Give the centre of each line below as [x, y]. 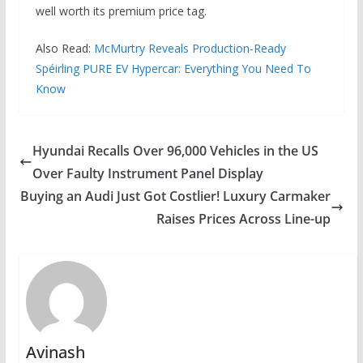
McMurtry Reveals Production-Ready [190, 48]
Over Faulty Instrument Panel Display [147, 173]
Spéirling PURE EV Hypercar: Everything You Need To [173, 68]
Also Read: [64, 48]
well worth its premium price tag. [121, 11]
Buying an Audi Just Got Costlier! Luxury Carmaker [176, 196]
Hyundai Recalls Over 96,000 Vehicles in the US [175, 150]
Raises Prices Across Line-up [244, 218]
